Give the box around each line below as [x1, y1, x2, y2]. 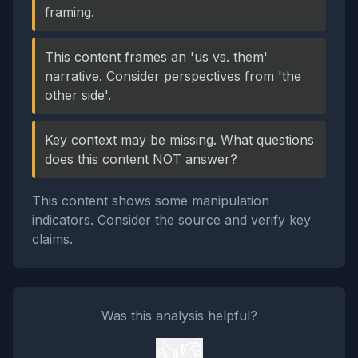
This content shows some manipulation [32, 193, 269, 209]
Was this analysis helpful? [101, 308, 257, 324]
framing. [45, 4, 94, 20]
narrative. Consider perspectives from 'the [45, 68, 301, 84]
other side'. [45, 87, 111, 103]
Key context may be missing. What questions [45, 132, 314, 148]
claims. [32, 231, 73, 247]
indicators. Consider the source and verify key [32, 212, 311, 228]
